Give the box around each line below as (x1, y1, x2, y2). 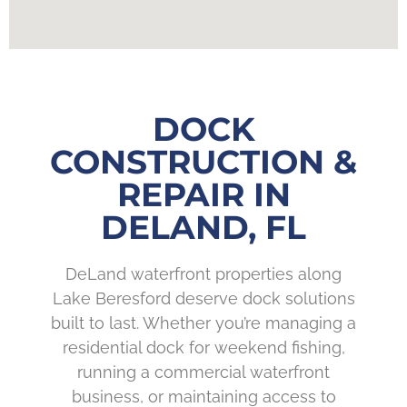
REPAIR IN (116, 174, 291, 215)
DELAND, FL (101, 207, 306, 248)
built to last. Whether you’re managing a (51, 313, 356, 333)
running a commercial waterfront (77, 362, 330, 382)
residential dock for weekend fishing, (62, 338, 345, 358)
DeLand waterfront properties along (65, 264, 342, 284)
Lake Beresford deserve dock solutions (52, 289, 355, 309)
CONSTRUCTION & (50, 142, 357, 183)
